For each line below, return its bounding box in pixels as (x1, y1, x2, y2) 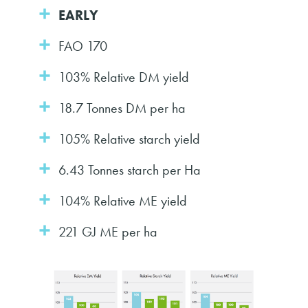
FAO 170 (58, 36, 107, 55)
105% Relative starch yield (58, 129, 200, 148)
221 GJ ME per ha (58, 222, 157, 241)
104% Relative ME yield (58, 191, 187, 210)
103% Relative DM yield (58, 67, 189, 86)
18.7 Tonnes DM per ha (58, 98, 186, 117)
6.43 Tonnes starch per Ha (58, 160, 201, 179)
